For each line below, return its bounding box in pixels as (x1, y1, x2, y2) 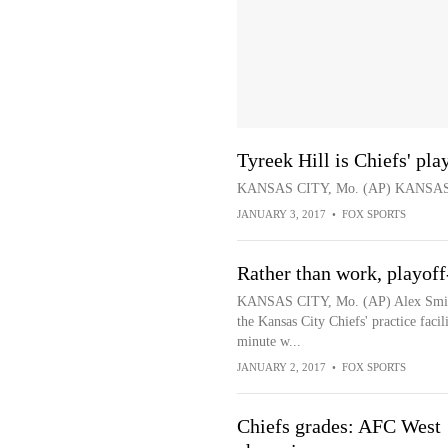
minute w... (236, 334, 301, 349)
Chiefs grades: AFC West (236, 415, 441, 437)
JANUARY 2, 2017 (236, 361, 326, 373)
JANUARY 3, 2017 (236, 208, 326, 220)
